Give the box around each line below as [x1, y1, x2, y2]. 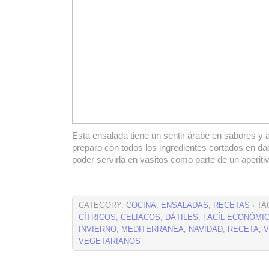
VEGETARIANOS [79, 237, 141, 246]
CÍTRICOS [79, 213, 116, 222]
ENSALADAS [161, 201, 208, 210]
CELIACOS [121, 213, 160, 222]
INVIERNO [79, 225, 116, 234]
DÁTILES [165, 213, 198, 222]
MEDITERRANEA [121, 225, 184, 234]
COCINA [126, 201, 156, 210]
